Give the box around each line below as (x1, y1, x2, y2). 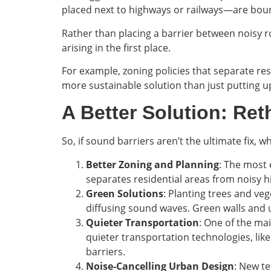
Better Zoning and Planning (86, 157, 219, 171)
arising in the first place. (62, 41, 171, 54)
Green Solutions (86, 186, 163, 200)
